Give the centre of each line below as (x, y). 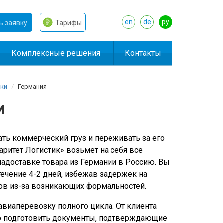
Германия (32, 86)
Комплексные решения (56, 53)
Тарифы (68, 23)
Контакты (143, 53)
